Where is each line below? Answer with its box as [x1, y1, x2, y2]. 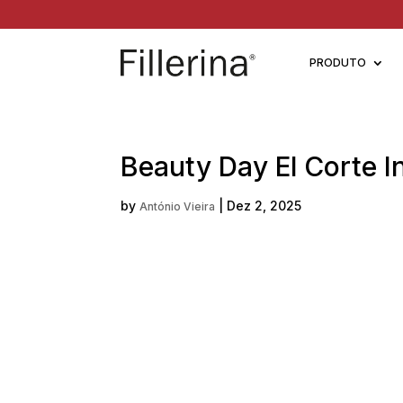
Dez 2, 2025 [227, 198, 302, 213]
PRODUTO [309, 56, 366, 69]
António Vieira [139, 200, 216, 213]
